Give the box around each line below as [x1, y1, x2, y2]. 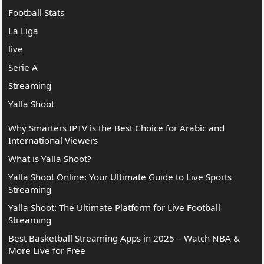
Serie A [8, 61, 38, 74]
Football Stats [8, 6, 65, 19]
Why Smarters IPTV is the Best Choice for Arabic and [8, 122, 225, 134]
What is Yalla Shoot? [8, 153, 92, 165]
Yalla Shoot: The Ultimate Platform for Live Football [8, 202, 221, 214]
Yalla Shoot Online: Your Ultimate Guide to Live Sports [8, 171, 232, 183]
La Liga [8, 25, 39, 37]
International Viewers [8, 134, 98, 147]
